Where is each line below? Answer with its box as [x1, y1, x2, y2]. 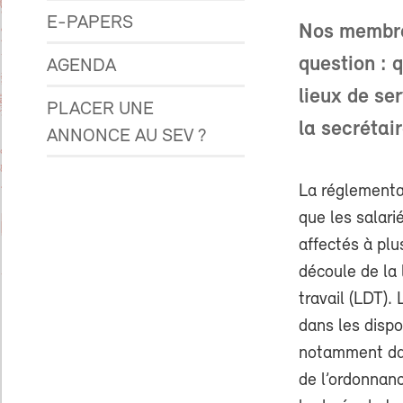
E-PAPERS [47, 13, 133, 32]
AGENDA [47, 57, 116, 76]
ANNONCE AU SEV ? [47, 127, 207, 146]
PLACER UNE [47, 100, 154, 119]
